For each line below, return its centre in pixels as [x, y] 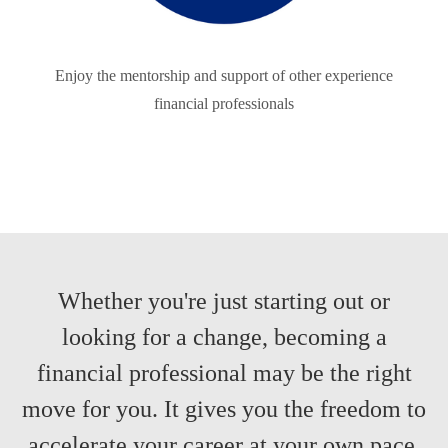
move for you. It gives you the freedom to [224, 409]
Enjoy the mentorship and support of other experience [224, 76]
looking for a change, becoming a [224, 337]
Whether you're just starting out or [224, 301]
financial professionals [224, 104]
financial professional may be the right [224, 373]
